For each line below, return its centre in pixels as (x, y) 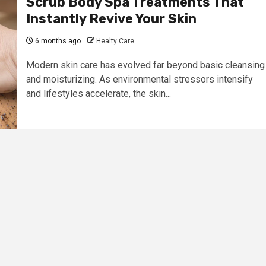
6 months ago (57, 41)
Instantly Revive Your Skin (111, 19)
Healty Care (115, 41)
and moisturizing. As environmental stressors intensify (139, 80)
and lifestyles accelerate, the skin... (98, 94)
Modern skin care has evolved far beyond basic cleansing (145, 65)
